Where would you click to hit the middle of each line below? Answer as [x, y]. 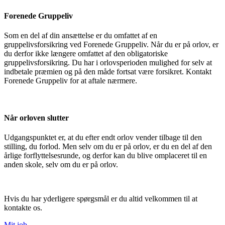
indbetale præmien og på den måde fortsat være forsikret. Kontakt [108, 72]
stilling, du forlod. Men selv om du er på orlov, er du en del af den [108, 146]
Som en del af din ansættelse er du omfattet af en [81, 36]
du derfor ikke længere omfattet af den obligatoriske [86, 54]
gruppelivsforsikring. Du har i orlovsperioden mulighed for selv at [108, 63]
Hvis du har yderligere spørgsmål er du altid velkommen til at [101, 198]
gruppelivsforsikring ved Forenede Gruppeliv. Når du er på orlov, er [111, 45]
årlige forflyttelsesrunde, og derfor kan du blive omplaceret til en [105, 155]
